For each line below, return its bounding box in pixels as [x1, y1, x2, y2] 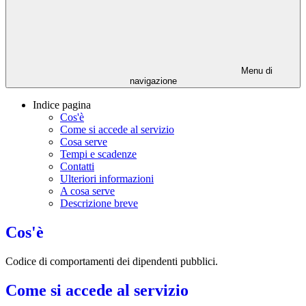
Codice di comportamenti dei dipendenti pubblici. [5, 255, 218, 267]
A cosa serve [60, 185, 115, 197]
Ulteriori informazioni [60, 173, 154, 185]
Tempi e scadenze [60, 148, 137, 161]
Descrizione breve [60, 197, 138, 210]
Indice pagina [33, 99, 91, 111]
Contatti [60, 161, 94, 173]
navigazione [129, 76, 177, 87]
